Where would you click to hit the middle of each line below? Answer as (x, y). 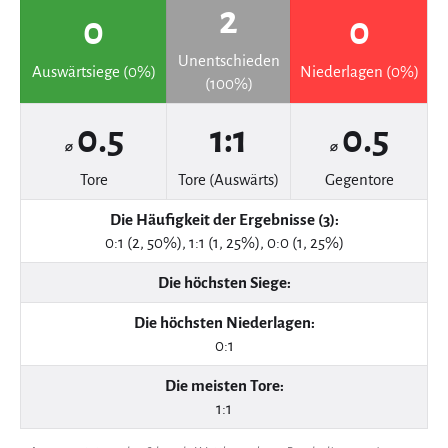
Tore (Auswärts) (228, 179)
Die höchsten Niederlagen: (224, 322)
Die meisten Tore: (224, 385)
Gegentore (359, 179)
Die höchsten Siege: (224, 282)
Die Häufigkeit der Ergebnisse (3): (224, 219)
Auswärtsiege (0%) (93, 71)
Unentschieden (228, 60)
